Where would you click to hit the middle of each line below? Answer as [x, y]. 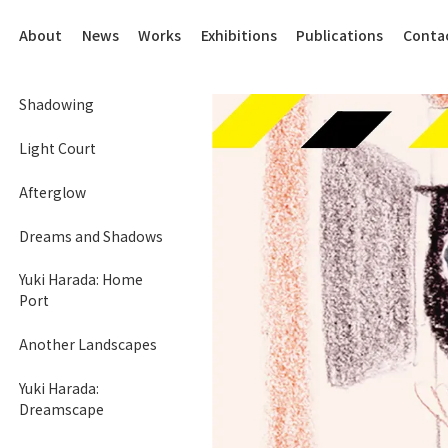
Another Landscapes [88, 344]
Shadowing [57, 104]
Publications [340, 35]
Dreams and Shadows [91, 235]
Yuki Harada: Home [81, 279]
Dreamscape [62, 409]
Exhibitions [238, 35]
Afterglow [53, 191]
